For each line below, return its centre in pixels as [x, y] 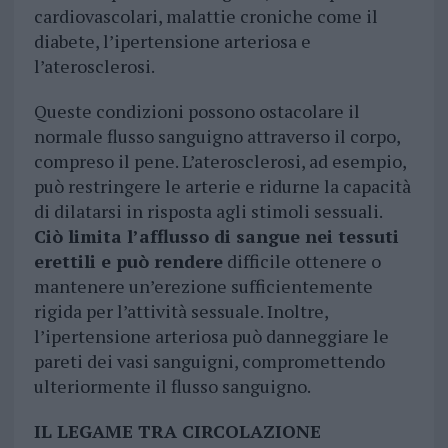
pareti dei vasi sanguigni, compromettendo [209, 360]
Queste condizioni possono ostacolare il [196, 110]
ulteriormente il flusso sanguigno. [172, 385]
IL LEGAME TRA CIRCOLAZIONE [177, 430]
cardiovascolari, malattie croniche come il [205, 15]
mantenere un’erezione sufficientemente [203, 285]
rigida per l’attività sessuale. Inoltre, [180, 310]
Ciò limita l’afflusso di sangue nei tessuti [216, 235]
